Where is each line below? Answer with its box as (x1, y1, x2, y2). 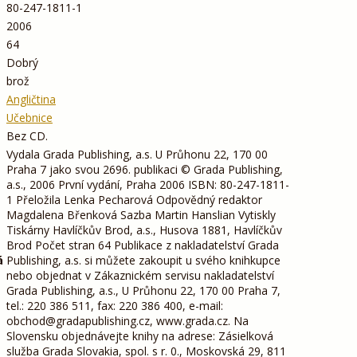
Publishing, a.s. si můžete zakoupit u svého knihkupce (6, 252, 280, 268)
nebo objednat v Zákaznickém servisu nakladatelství (6, 267, 274, 283)
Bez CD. (6, 127, 48, 143)
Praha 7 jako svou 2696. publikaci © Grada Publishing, (6, 161, 283, 177)
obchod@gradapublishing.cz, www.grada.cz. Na (6, 312, 249, 328)
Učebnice (6, 109, 53, 125)
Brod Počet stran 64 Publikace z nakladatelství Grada (6, 237, 279, 253)
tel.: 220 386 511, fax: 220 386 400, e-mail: (6, 297, 223, 313)
